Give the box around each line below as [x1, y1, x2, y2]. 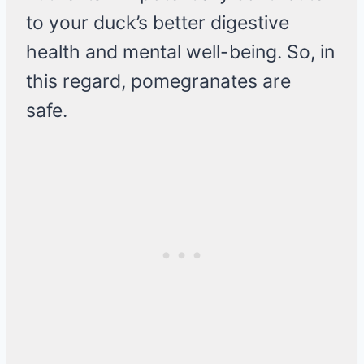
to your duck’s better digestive [26, 11, 289, 35]
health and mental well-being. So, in [26, 41, 335, 64]
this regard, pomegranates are [26, 70, 291, 93]
